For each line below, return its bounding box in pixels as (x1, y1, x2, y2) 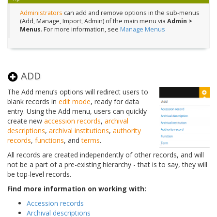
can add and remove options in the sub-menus (62, 9, 200, 17)
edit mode (59, 96, 91, 106)
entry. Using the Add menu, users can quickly (7, 106, 147, 116)
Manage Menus (120, 25, 165, 34)
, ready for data (91, 96, 139, 106)
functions (35, 135, 64, 145)
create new (7, 116, 44, 125)
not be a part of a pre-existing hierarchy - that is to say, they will (7, 159, 207, 169)
